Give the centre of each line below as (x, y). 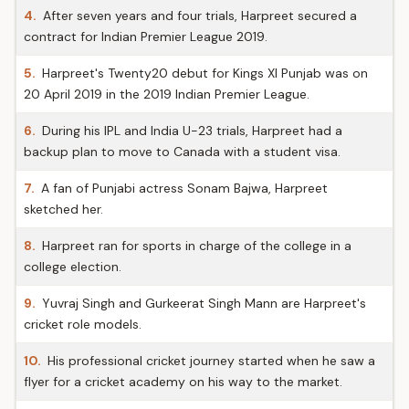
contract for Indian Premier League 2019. (146, 37)
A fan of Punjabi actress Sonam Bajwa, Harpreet (183, 188)
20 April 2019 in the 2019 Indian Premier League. (167, 94)
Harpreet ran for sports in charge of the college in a (195, 246)
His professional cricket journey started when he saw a (210, 361)
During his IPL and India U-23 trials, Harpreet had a (190, 131)
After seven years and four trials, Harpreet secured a (198, 16)
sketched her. (63, 209)
